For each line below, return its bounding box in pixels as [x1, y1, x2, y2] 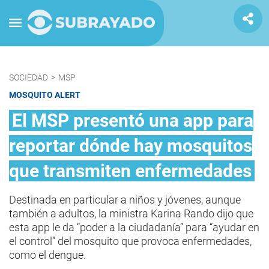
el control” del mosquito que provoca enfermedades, [9, 235, 252, 247]
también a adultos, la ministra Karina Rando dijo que [9, 207, 253, 220]
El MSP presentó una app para [12, 110, 253, 131]
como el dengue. [9, 249, 86, 261]
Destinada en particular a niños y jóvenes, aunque [9, 193, 241, 206]
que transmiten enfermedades [9, 160, 252, 181]
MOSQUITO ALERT [9, 90, 80, 100]
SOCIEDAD [9, 73, 48, 82]
